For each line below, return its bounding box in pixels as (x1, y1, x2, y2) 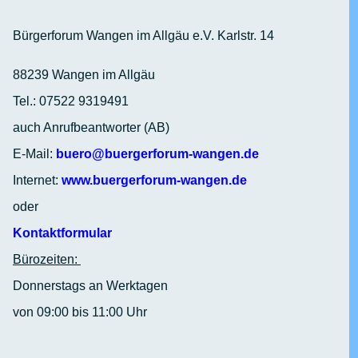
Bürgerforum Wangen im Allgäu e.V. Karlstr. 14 (13, 29, 274, 43)
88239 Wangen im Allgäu (13, 68, 155, 82)
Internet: (13, 173, 62, 188)
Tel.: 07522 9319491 (13, 94, 129, 109)
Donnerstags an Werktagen (13, 279, 168, 293)
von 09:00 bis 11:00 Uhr (13, 305, 147, 320)
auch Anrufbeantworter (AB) (13, 121, 169, 135)
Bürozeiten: (13, 253, 81, 267)
